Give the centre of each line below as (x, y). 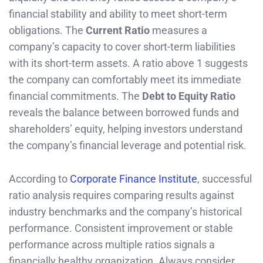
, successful (225, 178)
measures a (178, 31)
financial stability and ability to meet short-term (118, 14)
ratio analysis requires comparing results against (122, 195)
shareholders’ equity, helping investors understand (126, 129)
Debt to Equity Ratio (189, 96)
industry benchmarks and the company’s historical (125, 211)
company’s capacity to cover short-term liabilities (122, 47)
